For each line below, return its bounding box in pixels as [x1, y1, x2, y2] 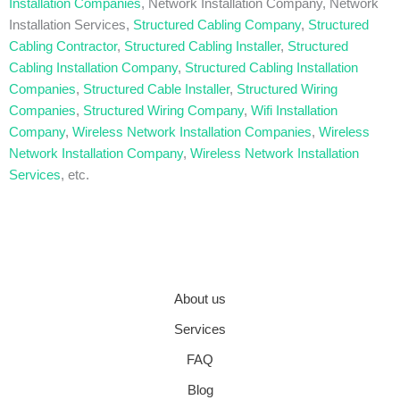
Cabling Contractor [9, 39, 117, 54]
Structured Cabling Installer [124, 39, 280, 54]
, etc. [61, 168, 89, 183]
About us [174, 292, 226, 307]
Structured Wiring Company [83, 104, 244, 119]
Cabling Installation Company [9, 61, 178, 76]
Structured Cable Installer [83, 82, 229, 97]
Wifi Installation [251, 104, 337, 119]
